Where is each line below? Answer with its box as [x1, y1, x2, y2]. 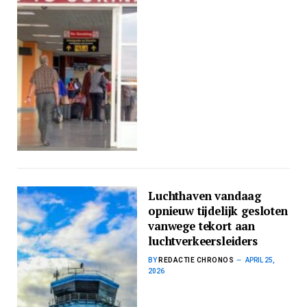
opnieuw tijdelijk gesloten [148, 203, 288, 219]
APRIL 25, [245, 256, 275, 264]
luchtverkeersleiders [148, 233, 258, 249]
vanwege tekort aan [148, 218, 256, 234]
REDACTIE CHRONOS [158, 256, 234, 264]
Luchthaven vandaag [148, 188, 262, 204]
